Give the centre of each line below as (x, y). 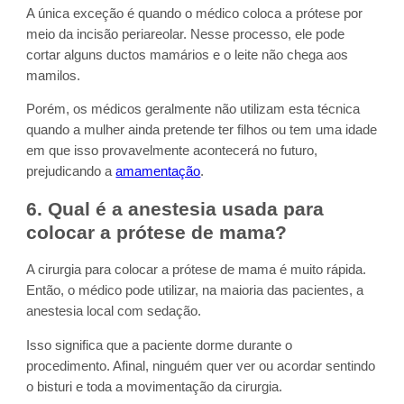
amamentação (158, 172)
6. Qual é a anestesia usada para (175, 209)
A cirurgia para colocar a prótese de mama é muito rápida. (197, 270)
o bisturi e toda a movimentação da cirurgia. (155, 387)
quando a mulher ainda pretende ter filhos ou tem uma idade (202, 130)
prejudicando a (71, 172)
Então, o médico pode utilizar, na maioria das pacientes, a (195, 291)
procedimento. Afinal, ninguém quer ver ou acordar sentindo (201, 367)
